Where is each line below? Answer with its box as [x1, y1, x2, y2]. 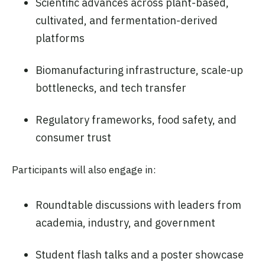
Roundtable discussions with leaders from [35, 198, 241, 212]
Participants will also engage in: [12, 163, 156, 176]
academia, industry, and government [35, 216, 215, 230]
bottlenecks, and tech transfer [35, 80, 186, 95]
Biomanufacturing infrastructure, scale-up [35, 63, 243, 77]
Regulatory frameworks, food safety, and [35, 112, 237, 127]
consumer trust [35, 130, 111, 144]
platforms [35, 31, 85, 45]
